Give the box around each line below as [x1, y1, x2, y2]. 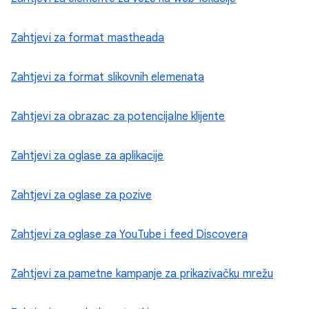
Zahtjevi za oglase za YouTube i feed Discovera [11, 227, 248, 241]
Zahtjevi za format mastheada [11, 30, 165, 45]
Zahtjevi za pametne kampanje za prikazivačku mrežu [11, 266, 273, 281]
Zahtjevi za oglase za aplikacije [11, 148, 164, 163]
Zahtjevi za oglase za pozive [11, 188, 152, 202]
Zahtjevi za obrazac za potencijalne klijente [11, 109, 226, 123]
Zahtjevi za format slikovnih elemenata [11, 70, 205, 84]
